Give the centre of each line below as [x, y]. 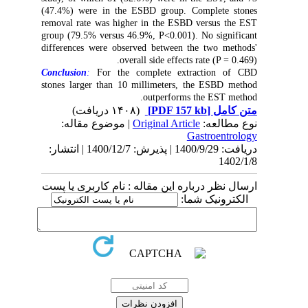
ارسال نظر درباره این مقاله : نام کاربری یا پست [157, 186]
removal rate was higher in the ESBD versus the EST [157, 23]
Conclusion [73, 73]
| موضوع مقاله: [105, 123]
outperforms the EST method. [208, 97]
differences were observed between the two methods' [157, 48]
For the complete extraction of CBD [182, 73]
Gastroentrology [230, 136]
